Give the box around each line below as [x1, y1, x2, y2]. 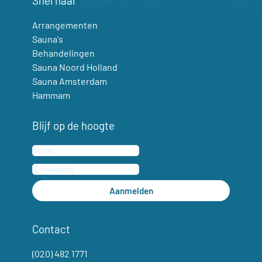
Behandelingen [32, 47, 95, 58]
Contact [32, 222, 70, 236]
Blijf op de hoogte [32, 118, 115, 132]
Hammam [32, 89, 70, 101]
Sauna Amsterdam [32, 75, 107, 87]
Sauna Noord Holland [32, 61, 118, 73]
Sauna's [32, 33, 63, 44]
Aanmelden [109, 185, 153, 196]
